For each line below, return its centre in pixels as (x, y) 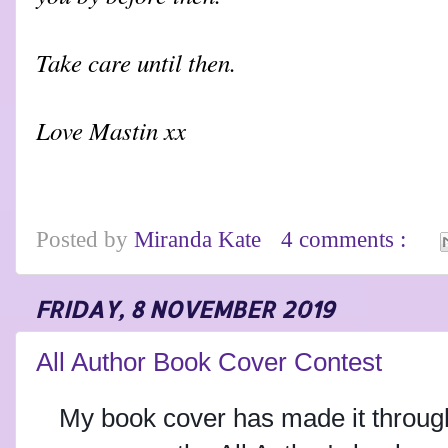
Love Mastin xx (111, 129)
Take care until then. (136, 61)
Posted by (85, 239)
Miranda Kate (200, 239)
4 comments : (347, 239)
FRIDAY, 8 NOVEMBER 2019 (184, 309)
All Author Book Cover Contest (209, 361)
